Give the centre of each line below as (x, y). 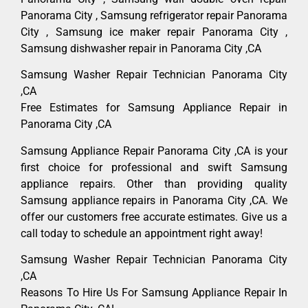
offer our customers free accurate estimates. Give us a (154, 217)
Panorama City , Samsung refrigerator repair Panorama (154, 15)
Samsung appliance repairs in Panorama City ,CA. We (154, 200)
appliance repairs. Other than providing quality (154, 184)
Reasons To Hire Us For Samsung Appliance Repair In (154, 293)
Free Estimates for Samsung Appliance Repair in (154, 108)
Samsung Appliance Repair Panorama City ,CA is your (154, 151)
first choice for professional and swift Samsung (154, 167)
